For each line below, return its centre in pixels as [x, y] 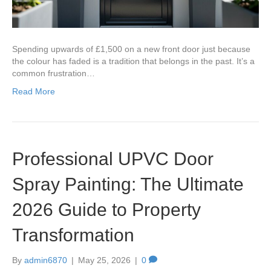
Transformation [73, 235]
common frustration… [54, 73]
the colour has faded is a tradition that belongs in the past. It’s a [133, 61]
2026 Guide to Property [106, 209]
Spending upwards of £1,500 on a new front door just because [131, 49]
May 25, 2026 [104, 260]
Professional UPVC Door [113, 158]
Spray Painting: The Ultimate [128, 184]
